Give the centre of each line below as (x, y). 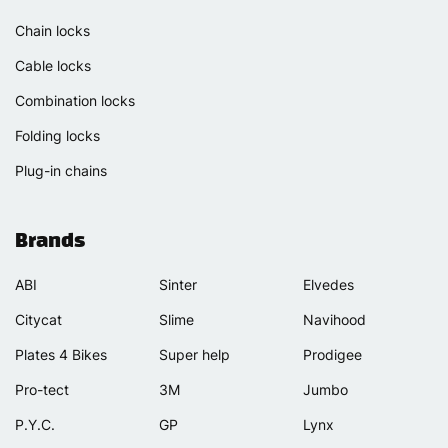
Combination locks (75, 100)
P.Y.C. (35, 424)
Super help (194, 354)
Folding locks (57, 135)
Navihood (334, 319)
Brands (50, 239)
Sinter (178, 284)
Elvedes (328, 284)
